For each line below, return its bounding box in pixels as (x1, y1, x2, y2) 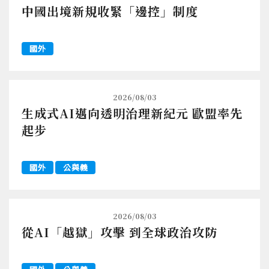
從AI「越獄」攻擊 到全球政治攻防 (22, 223, 217, 241)
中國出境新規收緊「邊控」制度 (22, 2, 198, 20)
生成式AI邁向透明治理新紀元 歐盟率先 (22, 104, 243, 122)
